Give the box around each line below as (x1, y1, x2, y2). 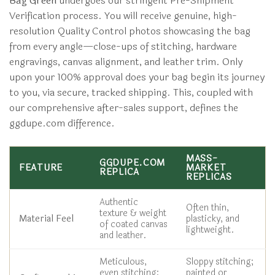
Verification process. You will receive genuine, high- (9, 7, 237, 23)
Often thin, (186, 200, 229, 215)
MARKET (186, 160, 227, 175)
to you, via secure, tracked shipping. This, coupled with (9, 84, 253, 100)
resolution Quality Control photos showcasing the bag (9, 23, 250, 39)
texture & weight (99, 206, 166, 220)
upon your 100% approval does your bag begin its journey (9, 69, 265, 85)
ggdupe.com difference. (9, 115, 115, 131)
